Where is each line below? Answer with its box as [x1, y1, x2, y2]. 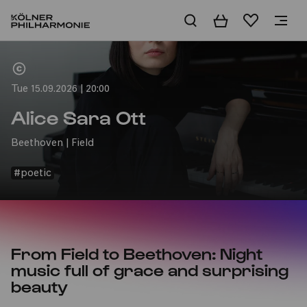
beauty [11, 276, 68, 295]
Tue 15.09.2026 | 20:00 [11, 84, 110, 95]
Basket [212, 15, 248, 26]
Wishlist [243, 15, 284, 26]
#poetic [14, 169, 51, 179]
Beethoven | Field [11, 138, 94, 149]
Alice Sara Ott [11, 105, 146, 128]
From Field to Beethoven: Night [11, 243, 262, 262]
